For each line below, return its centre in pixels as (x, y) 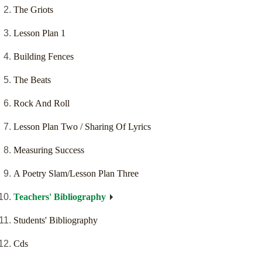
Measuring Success (49, 150)
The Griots (33, 10)
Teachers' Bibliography (60, 197)
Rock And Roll (42, 104)
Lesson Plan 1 (39, 33)
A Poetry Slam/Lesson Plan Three (76, 174)
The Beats (32, 80)
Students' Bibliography (56, 220)
